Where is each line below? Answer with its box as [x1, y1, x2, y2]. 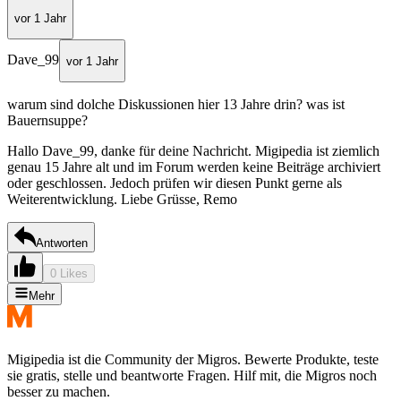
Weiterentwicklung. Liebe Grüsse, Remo [7, 191, 237, 207]
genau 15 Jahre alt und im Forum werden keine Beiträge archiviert [7, 158, 380, 175]
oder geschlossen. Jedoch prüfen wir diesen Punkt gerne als [7, 175, 342, 191]
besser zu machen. [7, 383, 110, 399]
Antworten [36, 235, 88, 250]
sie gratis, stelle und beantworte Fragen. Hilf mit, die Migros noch [7, 367, 377, 383]
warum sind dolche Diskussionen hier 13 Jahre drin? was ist [7, 96, 345, 112]
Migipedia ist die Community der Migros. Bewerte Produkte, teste [7, 351, 379, 367]
